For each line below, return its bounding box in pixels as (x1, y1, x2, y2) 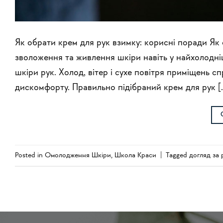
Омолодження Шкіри (45, 151, 111, 159)
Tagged (166, 151, 189, 159)
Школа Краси (114, 151, 156, 159)
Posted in (15, 151, 45, 159)
